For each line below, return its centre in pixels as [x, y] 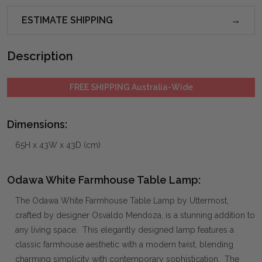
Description [40, 56]
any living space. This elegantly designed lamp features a [125, 230]
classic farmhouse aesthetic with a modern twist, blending [124, 244]
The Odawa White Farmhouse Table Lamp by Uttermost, [122, 200]
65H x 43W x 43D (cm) [58, 145]
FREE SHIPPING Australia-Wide [131, 87]
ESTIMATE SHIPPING [67, 20]
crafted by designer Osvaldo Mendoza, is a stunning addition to [135, 215]
